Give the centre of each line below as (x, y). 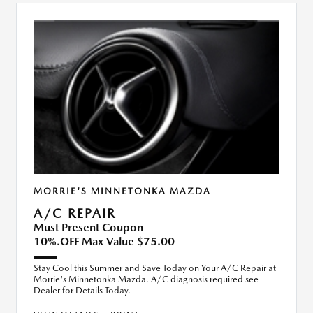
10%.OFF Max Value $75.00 (104, 241)
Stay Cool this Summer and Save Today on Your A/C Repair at (155, 268)
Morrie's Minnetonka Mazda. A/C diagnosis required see (146, 279)
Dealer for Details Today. (82, 290)
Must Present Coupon (88, 227)
